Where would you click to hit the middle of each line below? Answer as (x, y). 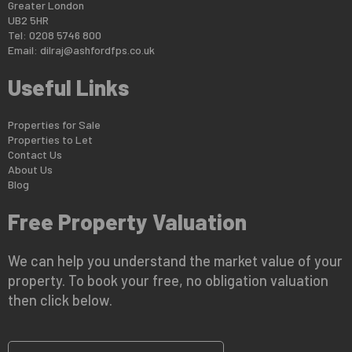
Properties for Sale (54, 124)
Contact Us (35, 154)
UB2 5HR (28, 20)
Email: (24, 49)
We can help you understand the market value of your (175, 260)
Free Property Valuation (127, 221)
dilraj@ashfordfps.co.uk (97, 49)
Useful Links (68, 87)
